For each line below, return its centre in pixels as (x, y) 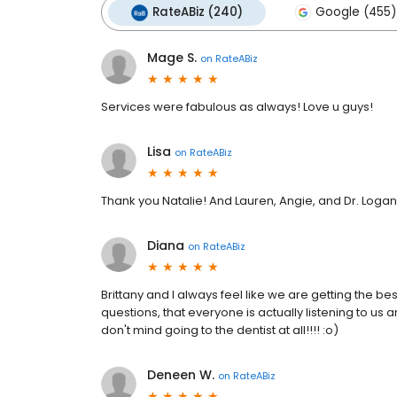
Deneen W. (181, 375)
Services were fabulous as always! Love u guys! (237, 107)
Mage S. (172, 58)
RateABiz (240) (198, 12)
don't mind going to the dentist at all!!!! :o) (220, 330)
